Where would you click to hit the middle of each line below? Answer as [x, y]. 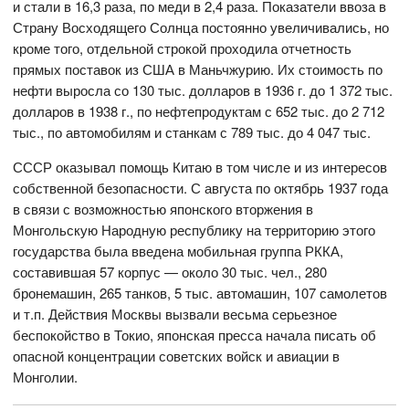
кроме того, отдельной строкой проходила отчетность [183, 48]
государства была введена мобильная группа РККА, [178, 251]
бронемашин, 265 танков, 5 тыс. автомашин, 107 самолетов [200, 293]
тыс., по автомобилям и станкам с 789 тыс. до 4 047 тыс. [192, 132]
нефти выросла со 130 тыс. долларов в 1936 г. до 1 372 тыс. [203, 90]
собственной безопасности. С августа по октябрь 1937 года [201, 188]
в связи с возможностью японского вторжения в [163, 209]
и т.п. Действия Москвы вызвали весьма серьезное [175, 314]
